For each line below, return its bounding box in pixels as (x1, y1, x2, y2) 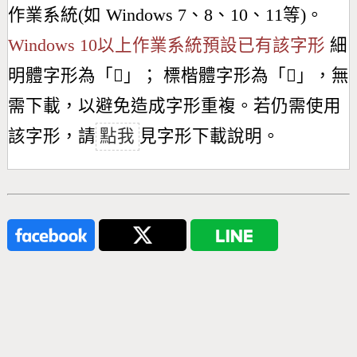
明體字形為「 (7, 66, 113, 86)
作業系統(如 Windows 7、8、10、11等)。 (7, 6, 324, 25)
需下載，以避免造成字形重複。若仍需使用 (7, 96, 341, 116)
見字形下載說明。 (139, 127, 280, 147)
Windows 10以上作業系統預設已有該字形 (7, 36, 325, 56)
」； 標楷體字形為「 (123, 66, 286, 86)
